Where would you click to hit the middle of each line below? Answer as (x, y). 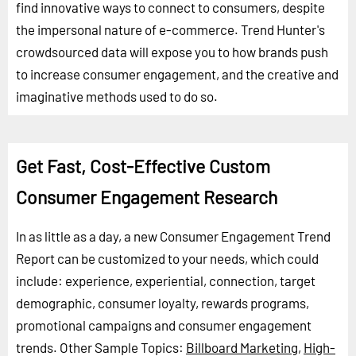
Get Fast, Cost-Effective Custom (143, 166)
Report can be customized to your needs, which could (167, 258)
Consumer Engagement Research (147, 197)
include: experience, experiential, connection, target (166, 280)
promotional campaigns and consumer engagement (164, 325)
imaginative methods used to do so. (117, 96)
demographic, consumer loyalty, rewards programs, (163, 302)
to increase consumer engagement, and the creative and (177, 74)
